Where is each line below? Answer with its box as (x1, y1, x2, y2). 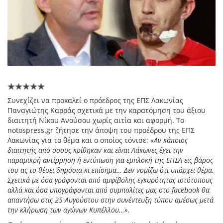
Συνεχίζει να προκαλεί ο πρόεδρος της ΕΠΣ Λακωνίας (7, 96, 183, 106)
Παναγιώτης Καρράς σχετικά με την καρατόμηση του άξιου (7, 106, 206, 115)
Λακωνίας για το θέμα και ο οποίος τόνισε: (7, 135, 150, 145)
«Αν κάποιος (150, 135, 188, 145)
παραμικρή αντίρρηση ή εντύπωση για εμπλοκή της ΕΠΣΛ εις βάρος (7, 155, 213, 165)
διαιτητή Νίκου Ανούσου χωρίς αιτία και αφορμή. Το (7, 115, 184, 125)
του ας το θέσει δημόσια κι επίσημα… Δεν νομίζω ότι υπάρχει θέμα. (7, 165, 214, 175)
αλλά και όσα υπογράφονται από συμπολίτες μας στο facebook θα (7, 185, 210, 195)
